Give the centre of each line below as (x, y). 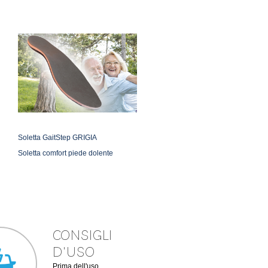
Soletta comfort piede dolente (66, 153)
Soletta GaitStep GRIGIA (57, 138)
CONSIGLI (83, 235)
